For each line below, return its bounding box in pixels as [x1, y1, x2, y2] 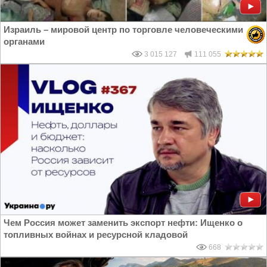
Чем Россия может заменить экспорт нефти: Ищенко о [4, 218, 243, 228]
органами [4, 36, 45, 47]
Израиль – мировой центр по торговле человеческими [4, 24, 243, 35]
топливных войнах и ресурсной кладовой [4, 229, 188, 240]
